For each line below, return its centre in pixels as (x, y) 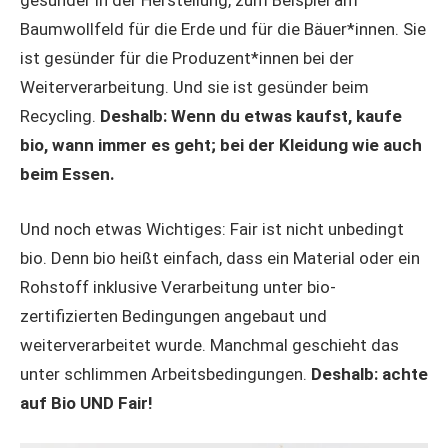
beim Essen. (67, 174)
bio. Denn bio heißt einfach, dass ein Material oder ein (220, 257)
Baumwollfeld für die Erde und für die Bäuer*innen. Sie (223, 29)
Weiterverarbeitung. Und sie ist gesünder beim (194, 87)
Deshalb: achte (369, 373)
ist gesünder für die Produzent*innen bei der (187, 58)
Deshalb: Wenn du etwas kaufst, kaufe (251, 116)
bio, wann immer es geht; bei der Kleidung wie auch (221, 145)
